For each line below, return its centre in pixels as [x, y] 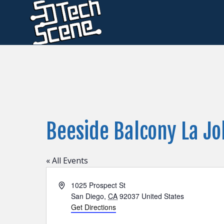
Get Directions [94, 207]
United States [163, 196]
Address [71, 184]
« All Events [67, 160]
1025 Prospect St [98, 185]
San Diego [88, 196]
